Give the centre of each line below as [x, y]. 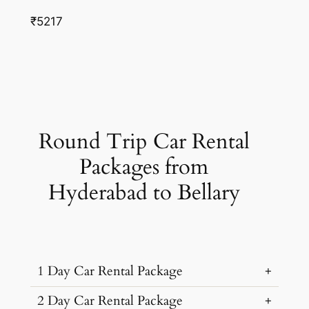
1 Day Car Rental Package [110, 272]
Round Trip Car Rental [144, 141]
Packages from [144, 167]
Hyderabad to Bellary [144, 192]
